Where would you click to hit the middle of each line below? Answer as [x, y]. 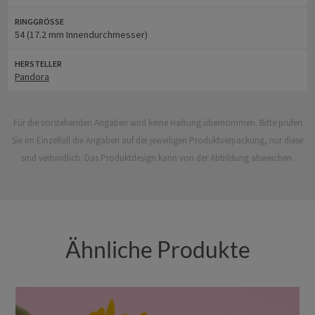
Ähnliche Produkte [157, 249]
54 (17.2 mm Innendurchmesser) [81, 34]
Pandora [32, 76]
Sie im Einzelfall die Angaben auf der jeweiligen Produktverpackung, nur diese [157, 140]
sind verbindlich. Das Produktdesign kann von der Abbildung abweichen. [157, 157]
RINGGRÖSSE [37, 21]
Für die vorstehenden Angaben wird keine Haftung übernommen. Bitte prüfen [157, 122]
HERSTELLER [38, 63]
